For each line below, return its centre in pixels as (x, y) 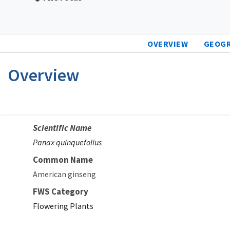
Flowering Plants (63, 206)
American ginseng (64, 174)
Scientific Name (62, 128)
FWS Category (61, 191)
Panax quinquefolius (67, 142)
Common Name (63, 159)
